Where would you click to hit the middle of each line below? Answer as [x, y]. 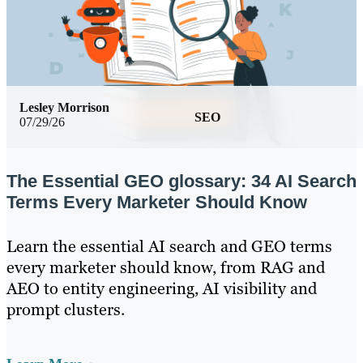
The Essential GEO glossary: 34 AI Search [181, 181]
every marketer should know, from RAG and [166, 267]
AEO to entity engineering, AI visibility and [162, 288]
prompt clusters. [66, 309]
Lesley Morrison [64, 107]
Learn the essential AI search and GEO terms [169, 246]
